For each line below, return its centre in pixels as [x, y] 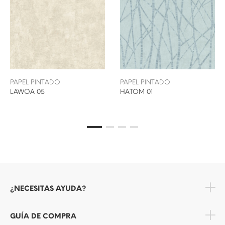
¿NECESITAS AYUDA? [48, 189]
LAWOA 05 [27, 92]
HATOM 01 [136, 92]
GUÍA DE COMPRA [43, 216]
